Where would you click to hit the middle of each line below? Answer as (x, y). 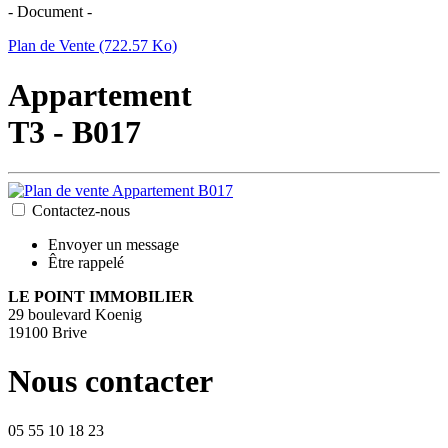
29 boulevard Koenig (75, 314)
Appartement (100, 94)
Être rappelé (86, 262)
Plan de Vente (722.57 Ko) (92, 46)
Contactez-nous (81, 210)
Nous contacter (110, 381)
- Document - (50, 12)
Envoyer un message (113, 244)
